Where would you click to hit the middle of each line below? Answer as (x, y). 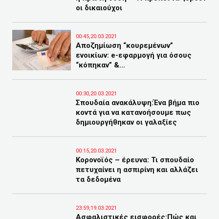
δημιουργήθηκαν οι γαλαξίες (126, 122)
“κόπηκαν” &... (100, 65)
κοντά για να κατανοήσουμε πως (133, 112)
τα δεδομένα (98, 179)
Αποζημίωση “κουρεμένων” (124, 45)
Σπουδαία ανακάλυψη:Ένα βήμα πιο (138, 103)
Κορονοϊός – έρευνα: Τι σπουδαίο (135, 160)
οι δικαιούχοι (99, 8)
